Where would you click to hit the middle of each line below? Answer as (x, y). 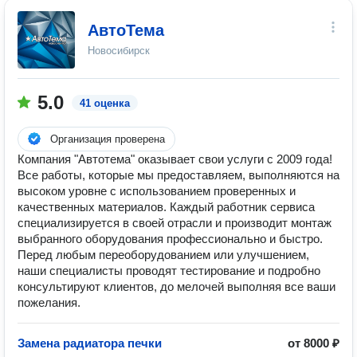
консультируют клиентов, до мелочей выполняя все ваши (177, 286)
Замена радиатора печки (90, 343)
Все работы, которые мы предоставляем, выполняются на (178, 175)
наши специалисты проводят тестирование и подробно (169, 271)
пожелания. (49, 302)
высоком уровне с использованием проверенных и (157, 191)
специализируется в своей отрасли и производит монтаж (175, 223)
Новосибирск (119, 51)
